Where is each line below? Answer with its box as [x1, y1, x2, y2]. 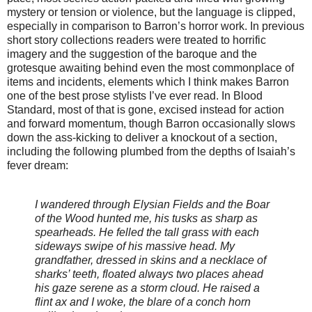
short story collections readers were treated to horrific [7, 33, 266, 46]
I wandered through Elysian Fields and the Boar [35, 198, 270, 210]
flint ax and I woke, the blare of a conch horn [35, 295, 251, 308]
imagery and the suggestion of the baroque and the [7, 47, 257, 60]
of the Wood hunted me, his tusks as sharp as [35, 212, 258, 224]
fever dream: [7, 159, 68, 171]
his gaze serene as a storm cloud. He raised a [35, 281, 260, 294]
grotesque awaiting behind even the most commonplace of [7, 61, 294, 74]
